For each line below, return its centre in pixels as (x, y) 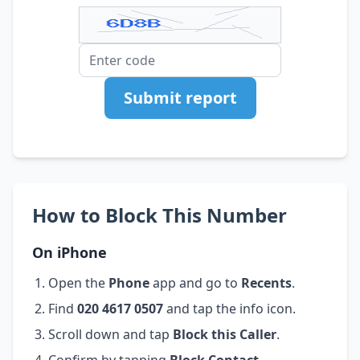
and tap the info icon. (229, 308)
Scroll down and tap (110, 334)
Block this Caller (225, 334)
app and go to (195, 282)
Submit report (180, 97)
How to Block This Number (160, 215)
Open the (78, 282)
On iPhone (70, 252)
